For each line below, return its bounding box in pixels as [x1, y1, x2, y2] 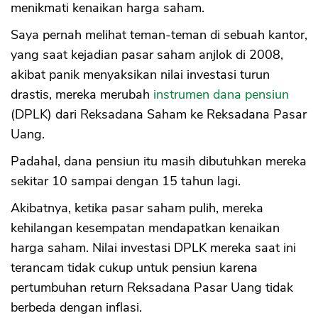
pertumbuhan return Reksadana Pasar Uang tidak [11, 278, 293, 296]
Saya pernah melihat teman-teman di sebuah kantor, [11, 26, 307, 43]
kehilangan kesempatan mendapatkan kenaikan [11, 219, 280, 236]
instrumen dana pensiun [153, 85, 289, 103]
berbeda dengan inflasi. [11, 298, 142, 316]
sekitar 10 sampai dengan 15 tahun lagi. [11, 172, 241, 190]
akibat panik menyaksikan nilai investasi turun [11, 65, 270, 83]
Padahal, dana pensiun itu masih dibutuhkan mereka [11, 152, 307, 170]
